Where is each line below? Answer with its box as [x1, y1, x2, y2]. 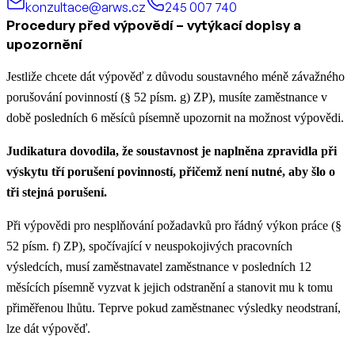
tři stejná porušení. [6, 185, 107, 199]
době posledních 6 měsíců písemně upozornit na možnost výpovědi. [6, 110, 344, 124]
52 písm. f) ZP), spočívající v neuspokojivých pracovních [6, 239, 292, 253]
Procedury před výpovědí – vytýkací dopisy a [6, 16, 301, 33]
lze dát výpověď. [6, 321, 90, 335]
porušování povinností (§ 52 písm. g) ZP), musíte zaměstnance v [6, 90, 327, 104]
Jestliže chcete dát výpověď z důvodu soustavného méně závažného [6, 69, 345, 83]
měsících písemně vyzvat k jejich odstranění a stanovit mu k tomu [6, 280, 333, 294]
